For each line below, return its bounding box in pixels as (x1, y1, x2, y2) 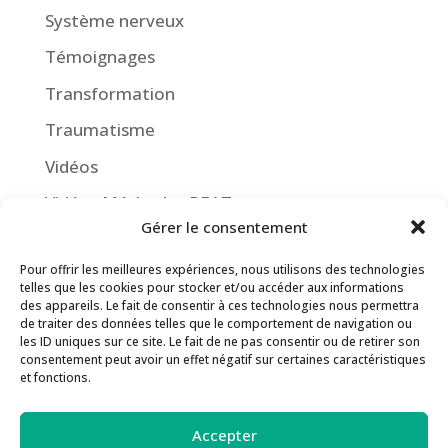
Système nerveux (44, 8, 184, 32)
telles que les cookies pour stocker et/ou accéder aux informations (20, 279, 404, 296)
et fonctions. (20, 369, 91, 386)
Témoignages (44, 45, 155, 69)
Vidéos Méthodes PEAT (44, 191, 232, 215)
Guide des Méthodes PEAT (66, 352, 258, 373)
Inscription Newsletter (173, 294, 338, 315)
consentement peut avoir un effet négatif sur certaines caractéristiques (20, 351, 426, 368)
